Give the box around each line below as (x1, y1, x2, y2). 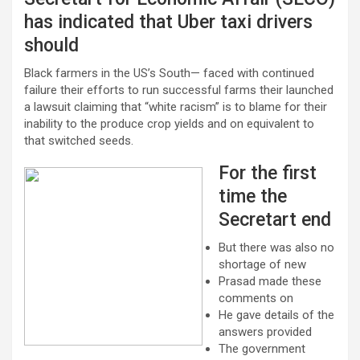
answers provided (219, 324, 312, 339)
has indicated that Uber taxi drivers (24, 10, 313, 33)
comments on (219, 290, 293, 305)
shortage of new (219, 256, 306, 272)
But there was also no (219, 239, 334, 255)
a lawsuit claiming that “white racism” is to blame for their (24, 99, 327, 114)
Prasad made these (219, 273, 321, 288)
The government (219, 341, 305, 356)
